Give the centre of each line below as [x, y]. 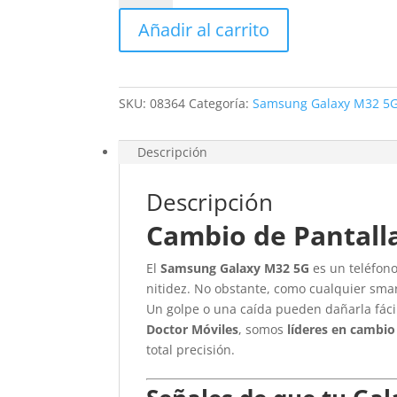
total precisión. [191, 350]
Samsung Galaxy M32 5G [235, 268]
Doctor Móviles [193, 329]
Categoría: [221, 103]
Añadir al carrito [204, 30]
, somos [263, 329]
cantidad [144, 91]
